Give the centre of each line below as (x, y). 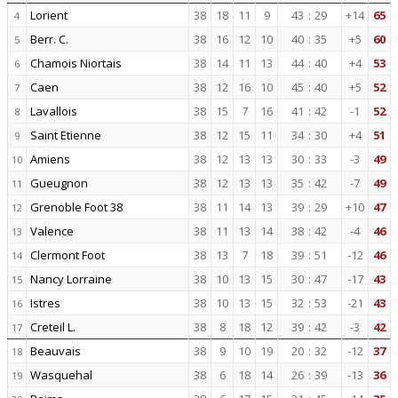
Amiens (50, 159)
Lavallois (54, 111)
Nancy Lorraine (71, 279)
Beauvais (56, 351)
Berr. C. (49, 39)
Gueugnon (59, 183)
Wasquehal (61, 375)
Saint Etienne (66, 135)
